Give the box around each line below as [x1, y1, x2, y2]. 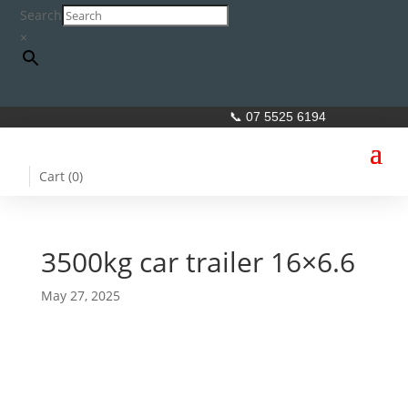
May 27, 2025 [40, 287, 120, 304]
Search [20, 6, 63, 24]
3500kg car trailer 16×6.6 [40, 243, 355, 280]
